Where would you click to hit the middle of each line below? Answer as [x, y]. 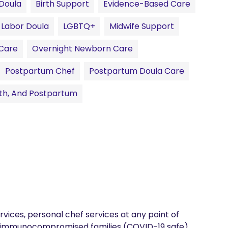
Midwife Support [142, 26]
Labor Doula [25, 26]
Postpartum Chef [40, 71]
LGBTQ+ [79, 26]
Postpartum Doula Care [137, 71]
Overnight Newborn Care [82, 49]
